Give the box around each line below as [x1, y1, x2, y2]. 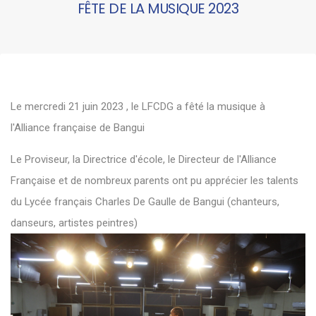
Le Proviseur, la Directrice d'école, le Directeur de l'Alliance [11, 153, 276, 166]
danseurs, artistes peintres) [11, 217, 138, 229]
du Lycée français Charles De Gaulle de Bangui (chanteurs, [11, 195, 279, 208]
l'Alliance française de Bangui [11, 121, 147, 134]
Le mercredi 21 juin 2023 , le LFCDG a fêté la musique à [11, 100, 265, 113]
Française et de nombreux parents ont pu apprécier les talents [11, 174, 298, 187]
